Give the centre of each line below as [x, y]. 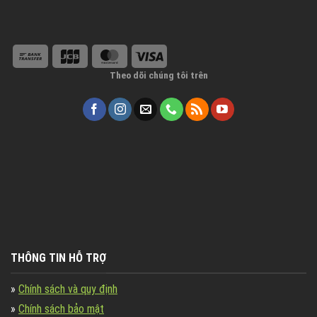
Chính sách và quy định [68, 289]
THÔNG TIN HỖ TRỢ [58, 258]
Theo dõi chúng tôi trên [158, 75]
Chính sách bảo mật [61, 309]
